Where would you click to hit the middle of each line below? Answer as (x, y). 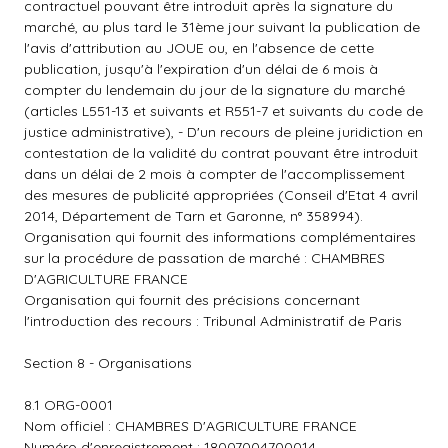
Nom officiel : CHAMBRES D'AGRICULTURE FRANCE (190, 426)
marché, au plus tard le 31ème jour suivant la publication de (222, 27)
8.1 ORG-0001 (68, 405)
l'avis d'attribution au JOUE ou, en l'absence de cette (199, 48)
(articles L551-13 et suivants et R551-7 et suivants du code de (223, 111)
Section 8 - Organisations (108, 363)
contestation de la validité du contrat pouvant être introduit (221, 153)
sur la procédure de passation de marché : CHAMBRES (204, 258)
